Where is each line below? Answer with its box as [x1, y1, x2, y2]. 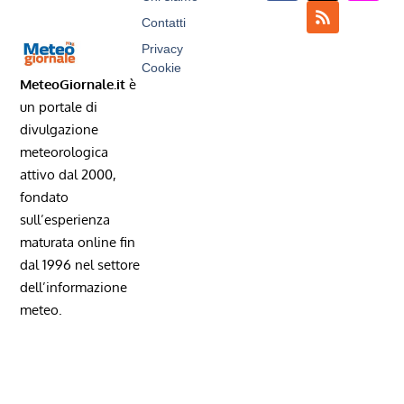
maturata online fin [20, 233, 136, 251]
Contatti [141, 15, 186, 31]
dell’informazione [20, 278, 128, 296]
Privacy [141, 41, 183, 57]
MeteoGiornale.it [20, 75, 126, 93]
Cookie [141, 60, 181, 76]
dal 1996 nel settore [20, 255, 141, 273]
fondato [20, 188, 69, 206]
